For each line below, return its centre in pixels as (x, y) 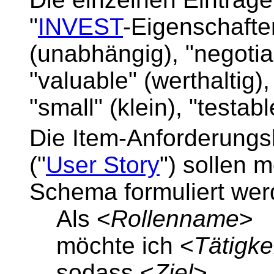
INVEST (80, 27)
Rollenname (175, 218)
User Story (103, 165)
